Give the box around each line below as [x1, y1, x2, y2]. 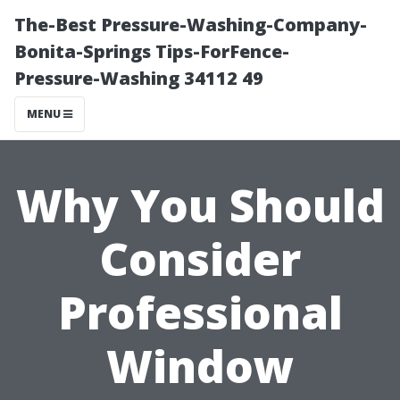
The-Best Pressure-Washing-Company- [14, 12, 367, 37]
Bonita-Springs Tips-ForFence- [14, 39, 289, 63]
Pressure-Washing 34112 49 [14, 66, 263, 90]
